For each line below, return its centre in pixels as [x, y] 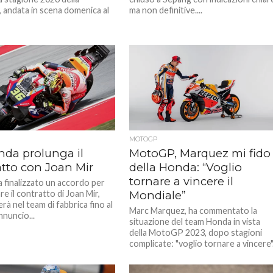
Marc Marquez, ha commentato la [193, 211]
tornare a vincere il [182, 181]
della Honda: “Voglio [186, 167]
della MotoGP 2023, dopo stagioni [196, 232]
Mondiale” [158, 195]
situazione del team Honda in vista [195, 222]
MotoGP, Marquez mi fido [200, 153]
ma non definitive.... [166, 10]
